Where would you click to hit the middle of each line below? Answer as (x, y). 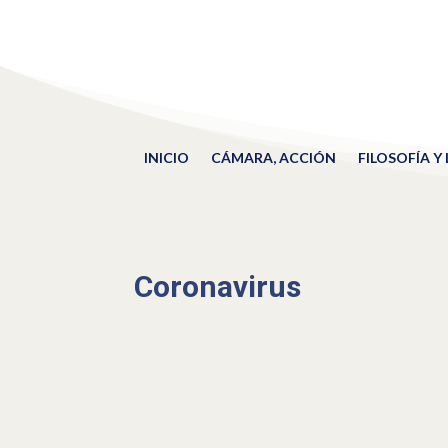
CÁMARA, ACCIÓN (273, 157)
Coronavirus (218, 286)
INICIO (166, 157)
